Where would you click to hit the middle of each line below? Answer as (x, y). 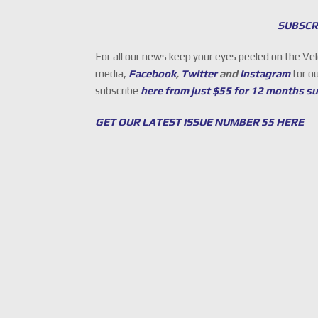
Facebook (153, 74)
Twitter (199, 74)
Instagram (265, 74)
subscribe (118, 91)
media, (111, 74)
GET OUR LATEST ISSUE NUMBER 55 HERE (200, 122)
